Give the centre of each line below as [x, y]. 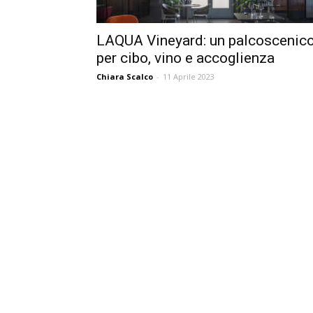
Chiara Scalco [125, 77]
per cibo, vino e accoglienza [185, 58]
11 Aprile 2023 [189, 77]
